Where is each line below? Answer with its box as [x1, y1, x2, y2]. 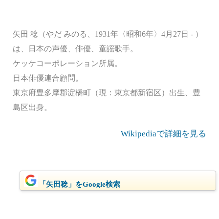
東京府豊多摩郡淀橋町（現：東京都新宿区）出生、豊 [13, 88, 200, 97]
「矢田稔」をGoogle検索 [38, 180, 120, 188]
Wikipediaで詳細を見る [121, 129, 206, 138]
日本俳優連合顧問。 [13, 74, 83, 82]
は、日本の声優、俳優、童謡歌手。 [13, 44, 138, 53]
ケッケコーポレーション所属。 [13, 59, 122, 67]
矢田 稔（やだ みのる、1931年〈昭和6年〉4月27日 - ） [13, 30, 203, 38]
